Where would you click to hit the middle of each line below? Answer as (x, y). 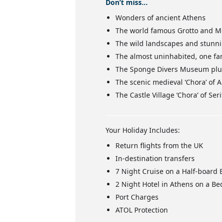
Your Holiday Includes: (143, 130)
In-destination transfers (155, 158)
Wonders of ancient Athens (161, 17)
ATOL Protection (142, 210)
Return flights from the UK (159, 145)
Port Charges (137, 197)
